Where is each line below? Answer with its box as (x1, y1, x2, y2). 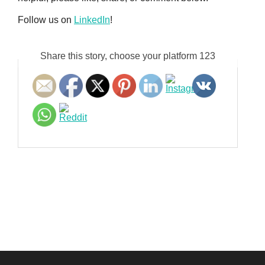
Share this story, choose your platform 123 (40, 51, 216, 62)
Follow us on (18, 15, 74, 25)
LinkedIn (74, 15, 110, 25)
